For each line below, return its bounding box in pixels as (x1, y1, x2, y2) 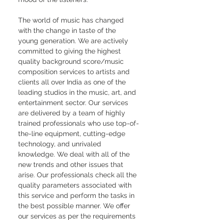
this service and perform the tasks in (18, 192, 137, 199)
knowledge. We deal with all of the (18, 150, 132, 158)
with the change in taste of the (18, 27, 118, 34)
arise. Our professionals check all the (18, 171, 138, 179)
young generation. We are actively (18, 37, 130, 45)
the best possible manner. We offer (18, 202, 132, 210)
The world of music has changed (18, 16, 126, 24)
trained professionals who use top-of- (18, 119, 139, 127)
